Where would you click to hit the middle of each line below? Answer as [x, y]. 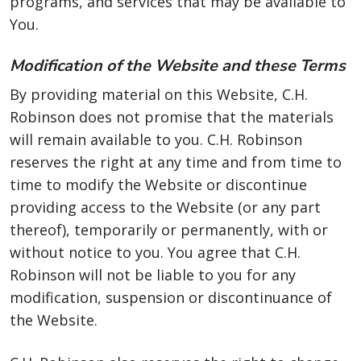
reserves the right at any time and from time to [176, 162]
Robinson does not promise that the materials [172, 117]
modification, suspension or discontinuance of [171, 297]
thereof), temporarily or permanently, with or [169, 230]
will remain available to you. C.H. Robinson [156, 139]
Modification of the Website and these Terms [178, 66]
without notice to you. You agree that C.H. [155, 252]
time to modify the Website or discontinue [158, 185]
